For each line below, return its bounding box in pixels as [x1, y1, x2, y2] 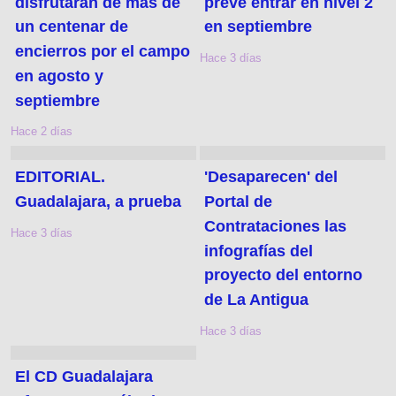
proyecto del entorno [204, 266, 363, 285]
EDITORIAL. [15, 168, 106, 187]
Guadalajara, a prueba [15, 192, 182, 210]
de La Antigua [204, 290, 309, 308]
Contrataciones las [204, 217, 347, 235]
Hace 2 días [11, 125, 73, 139]
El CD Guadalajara [15, 367, 154, 385]
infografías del [204, 241, 314, 260]
